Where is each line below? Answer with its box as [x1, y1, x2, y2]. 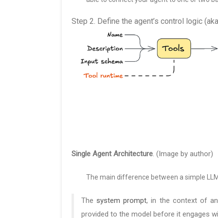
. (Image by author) [153, 149, 213, 159]
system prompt [96, 196, 147, 205]
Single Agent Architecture [72, 149, 153, 159]
